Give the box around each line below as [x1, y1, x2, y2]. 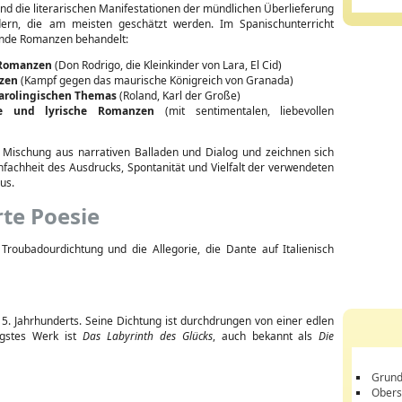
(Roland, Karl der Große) [117, 88, 240, 103]
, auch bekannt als [212, 328, 319, 344]
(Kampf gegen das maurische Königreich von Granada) [18, 73, 293, 88]
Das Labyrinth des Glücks [83, 328, 213, 344]
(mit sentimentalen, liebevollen [154, 103, 335, 118]
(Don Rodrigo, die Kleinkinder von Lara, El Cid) [52, 57, 282, 73]
